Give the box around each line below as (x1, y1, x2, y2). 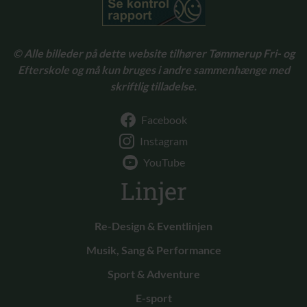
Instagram (138, 134, 188, 148)
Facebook (138, 113, 187, 127)
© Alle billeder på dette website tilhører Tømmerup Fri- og (12, 46, 295, 60)
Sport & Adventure (107, 267, 200, 281)
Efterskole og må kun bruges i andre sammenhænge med (17, 62, 290, 76)
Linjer (120, 175, 187, 207)
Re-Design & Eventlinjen (95, 219, 212, 233)
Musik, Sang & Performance (86, 243, 221, 257)
